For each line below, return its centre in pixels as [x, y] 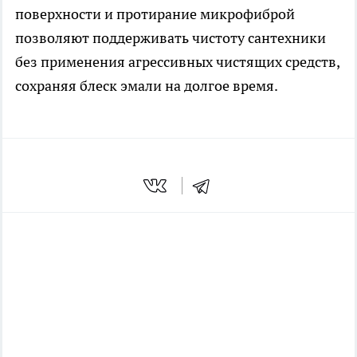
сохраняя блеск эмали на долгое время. [147, 86]
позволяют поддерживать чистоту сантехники [171, 38]
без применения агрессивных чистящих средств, [177, 62]
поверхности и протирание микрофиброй [155, 14]
